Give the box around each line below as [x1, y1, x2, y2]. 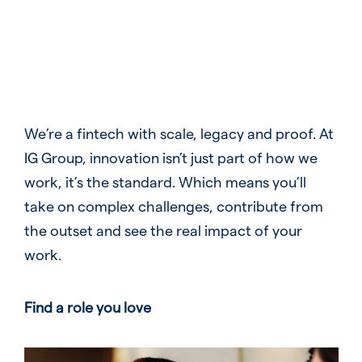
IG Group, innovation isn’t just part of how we [23, 148, 318, 166]
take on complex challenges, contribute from [23, 196, 323, 214]
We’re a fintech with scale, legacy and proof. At [23, 124, 334, 141]
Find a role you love [23, 297, 151, 315]
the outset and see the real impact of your [23, 221, 302, 238]
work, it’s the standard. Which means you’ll [23, 172, 306, 190]
